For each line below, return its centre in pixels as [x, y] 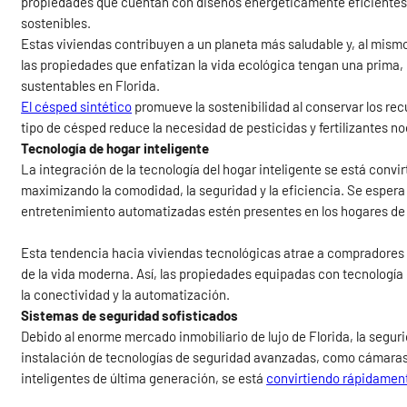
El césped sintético [77, 107]
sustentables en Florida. [91, 86]
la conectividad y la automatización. [126, 295]
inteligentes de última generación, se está [144, 378]
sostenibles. [56, 23]
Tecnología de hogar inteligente [115, 149]
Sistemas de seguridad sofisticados [130, 316]
